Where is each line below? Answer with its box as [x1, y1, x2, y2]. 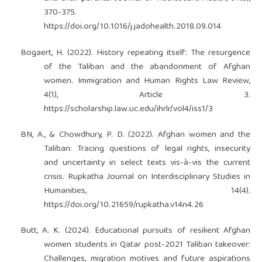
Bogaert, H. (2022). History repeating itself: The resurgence [20, 45, 251, 61]
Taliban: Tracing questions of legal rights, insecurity [44, 141, 251, 157]
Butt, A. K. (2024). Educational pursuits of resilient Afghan [20, 223, 251, 239]
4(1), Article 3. [44, 87, 251, 103]
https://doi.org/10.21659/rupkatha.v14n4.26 [44, 197, 204, 213]
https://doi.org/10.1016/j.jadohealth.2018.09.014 [44, 19, 222, 35]
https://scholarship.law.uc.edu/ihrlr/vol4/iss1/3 [44, 101, 213, 117]
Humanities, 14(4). [44, 183, 251, 199]
